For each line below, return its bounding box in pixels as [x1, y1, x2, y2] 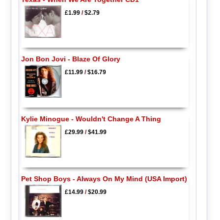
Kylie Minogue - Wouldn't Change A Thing [21, 115, 161, 123]
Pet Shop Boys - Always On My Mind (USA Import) [21, 174, 187, 183]
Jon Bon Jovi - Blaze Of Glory [21, 55, 120, 63]
